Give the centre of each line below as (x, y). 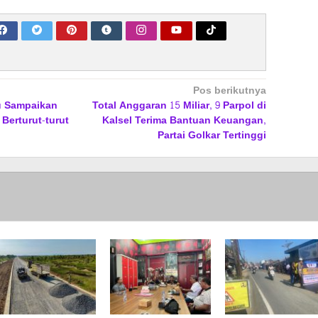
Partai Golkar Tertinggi (212, 136)
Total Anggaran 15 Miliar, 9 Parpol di (179, 106)
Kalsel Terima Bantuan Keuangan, (184, 121)
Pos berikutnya (229, 91)
